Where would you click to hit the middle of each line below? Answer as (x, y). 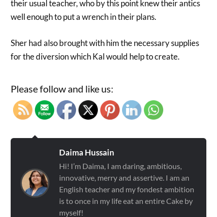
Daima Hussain (87, 153)
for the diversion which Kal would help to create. (95, 56)
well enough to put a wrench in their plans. (84, 17)
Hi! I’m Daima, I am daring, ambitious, (121, 166)
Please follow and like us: (62, 89)
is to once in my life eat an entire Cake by (126, 201)
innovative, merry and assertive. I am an (124, 178)
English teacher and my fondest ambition (127, 189)
